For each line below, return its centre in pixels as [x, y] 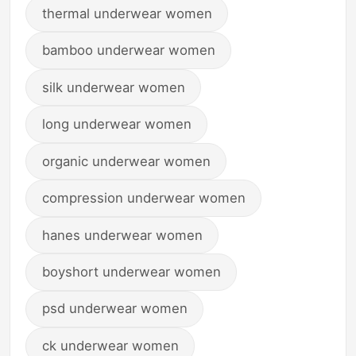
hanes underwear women [122, 235]
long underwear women [116, 124]
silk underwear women [113, 87]
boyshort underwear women [131, 272]
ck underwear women [110, 345]
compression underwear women [143, 198]
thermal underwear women [127, 13]
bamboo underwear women [128, 50]
